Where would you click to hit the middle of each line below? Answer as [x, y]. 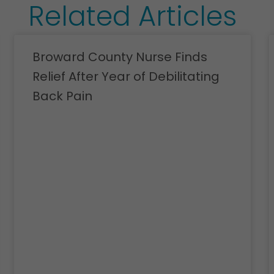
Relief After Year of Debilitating [126, 77]
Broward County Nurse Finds [120, 57]
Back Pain [63, 96]
